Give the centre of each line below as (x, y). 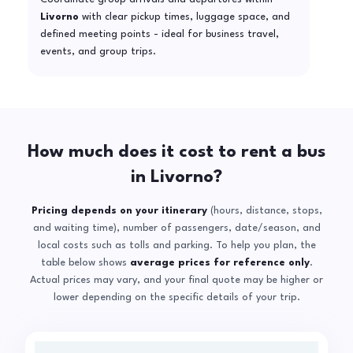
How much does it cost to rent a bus (176, 152)
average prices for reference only (219, 263)
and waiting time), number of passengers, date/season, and (176, 229)
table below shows (85, 263)
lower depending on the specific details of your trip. (176, 298)
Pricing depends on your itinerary (119, 211)
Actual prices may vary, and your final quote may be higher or (176, 281)
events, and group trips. (98, 52)
